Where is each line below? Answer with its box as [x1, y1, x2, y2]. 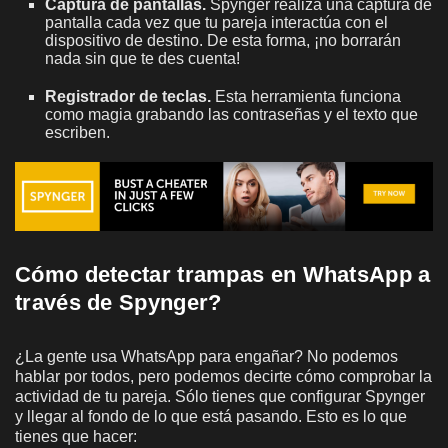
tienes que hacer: [15, 427, 137, 445]
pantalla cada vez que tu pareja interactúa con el [45, 13, 388, 31]
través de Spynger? [15, 289, 222, 315]
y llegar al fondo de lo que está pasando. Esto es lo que [15, 407, 407, 425]
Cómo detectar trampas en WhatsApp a [15, 261, 431, 287]
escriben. [45, 123, 110, 141]
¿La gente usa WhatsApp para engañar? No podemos [15, 347, 398, 365]
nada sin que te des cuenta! [45, 49, 240, 67]
